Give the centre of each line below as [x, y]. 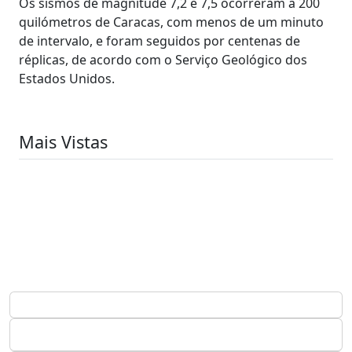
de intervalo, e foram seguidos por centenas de [159, 40]
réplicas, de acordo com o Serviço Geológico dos [163, 59]
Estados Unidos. [67, 78]
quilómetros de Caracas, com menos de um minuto [171, 22]
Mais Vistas [63, 141]
